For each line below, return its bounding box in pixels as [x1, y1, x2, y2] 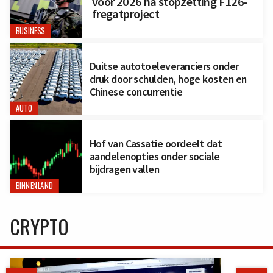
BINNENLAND [15, 180, 54, 192]
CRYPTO [10, 212, 69, 241]
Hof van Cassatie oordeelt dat [89, 136, 222, 151]
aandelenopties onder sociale [89, 149, 220, 164]
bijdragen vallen [89, 162, 160, 177]
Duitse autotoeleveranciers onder [89, 59, 239, 74]
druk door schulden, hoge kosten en [89, 72, 247, 87]
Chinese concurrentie [89, 85, 183, 99]
